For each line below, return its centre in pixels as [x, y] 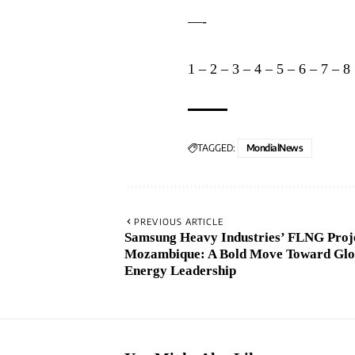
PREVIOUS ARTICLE [179, 221]
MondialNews [275, 147]
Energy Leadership [180, 270]
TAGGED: [216, 147]
